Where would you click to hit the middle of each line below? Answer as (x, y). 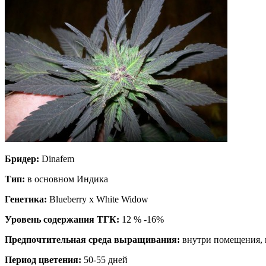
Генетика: (26, 199)
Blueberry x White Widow (98, 199)
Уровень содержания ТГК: (62, 219)
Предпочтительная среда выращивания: (92, 239)
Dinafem (57, 159)
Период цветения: (43, 259)
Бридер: (22, 159)
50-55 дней (104, 259)
